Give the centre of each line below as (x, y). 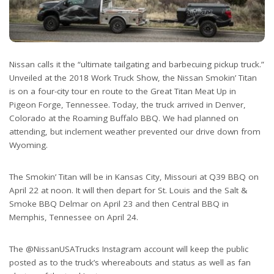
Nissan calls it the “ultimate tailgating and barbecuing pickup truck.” (137, 64)
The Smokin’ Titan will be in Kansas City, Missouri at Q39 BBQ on (134, 176)
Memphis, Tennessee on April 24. (74, 217)
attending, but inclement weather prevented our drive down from (135, 131)
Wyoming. (28, 145)
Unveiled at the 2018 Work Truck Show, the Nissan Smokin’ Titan (133, 77)
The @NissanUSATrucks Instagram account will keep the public (129, 249)
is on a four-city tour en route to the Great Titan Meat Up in (123, 91)
